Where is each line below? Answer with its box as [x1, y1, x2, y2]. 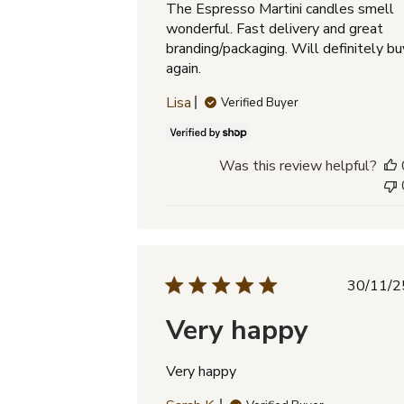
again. [166, 58, 202, 78]
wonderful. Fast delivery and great [166, 18, 384, 39]
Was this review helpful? [218, 155, 377, 176]
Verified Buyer [221, 94, 299, 111]
